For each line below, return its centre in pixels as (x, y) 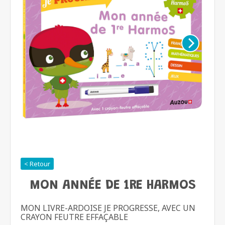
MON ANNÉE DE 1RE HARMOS (113, 186)
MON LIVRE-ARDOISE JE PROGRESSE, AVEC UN (108, 208)
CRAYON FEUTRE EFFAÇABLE (74, 217)
